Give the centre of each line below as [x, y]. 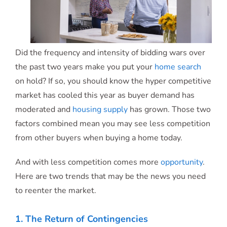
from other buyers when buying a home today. [99, 138]
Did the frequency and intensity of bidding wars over [110, 52]
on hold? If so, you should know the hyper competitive [113, 81]
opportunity [182, 162]
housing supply [100, 109]
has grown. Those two [169, 109]
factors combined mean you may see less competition [113, 123]
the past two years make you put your [85, 67]
